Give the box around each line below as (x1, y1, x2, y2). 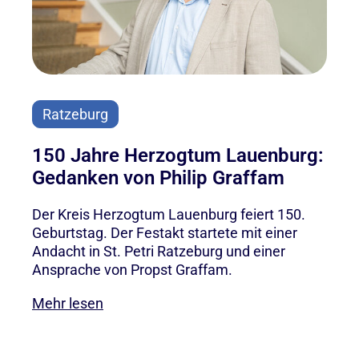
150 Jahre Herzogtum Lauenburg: (32, 143, 324, 167)
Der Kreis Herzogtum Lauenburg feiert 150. (32, 205, 305, 223)
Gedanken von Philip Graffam (32, 166, 284, 189)
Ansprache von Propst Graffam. (32, 260, 232, 278)
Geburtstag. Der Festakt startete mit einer (32, 224, 297, 241)
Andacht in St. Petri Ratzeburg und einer (32, 242, 285, 260)
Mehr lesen (32, 294, 103, 312)
